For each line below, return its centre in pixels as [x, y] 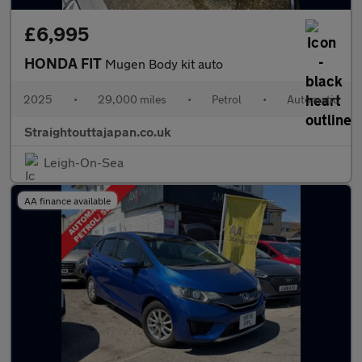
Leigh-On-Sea [84, 162]
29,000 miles [132, 99]
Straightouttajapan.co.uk [98, 131]
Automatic [313, 99]
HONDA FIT [65, 63]
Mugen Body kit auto [164, 63]
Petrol [227, 99]
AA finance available [67, 200]
